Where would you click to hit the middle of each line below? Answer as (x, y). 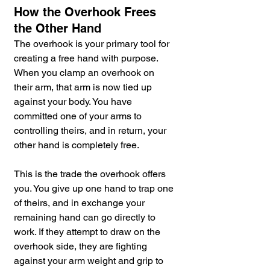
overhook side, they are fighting (82, 246)
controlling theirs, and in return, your (91, 131)
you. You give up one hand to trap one (95, 189)
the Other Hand (58, 29)
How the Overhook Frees (87, 12)
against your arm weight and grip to (90, 261)
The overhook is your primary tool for (93, 44)
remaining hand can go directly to (86, 218)
